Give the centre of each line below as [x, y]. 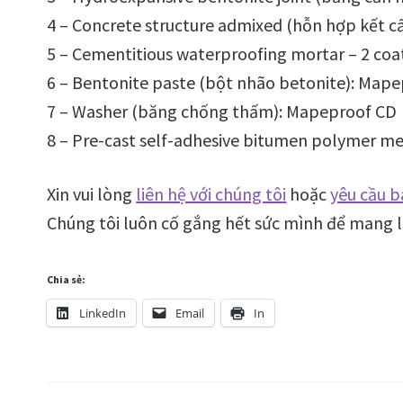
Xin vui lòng [92, 193]
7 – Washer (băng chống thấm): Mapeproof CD [222, 111]
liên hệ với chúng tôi [211, 193]
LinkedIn [103, 313]
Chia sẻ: [67, 280]
